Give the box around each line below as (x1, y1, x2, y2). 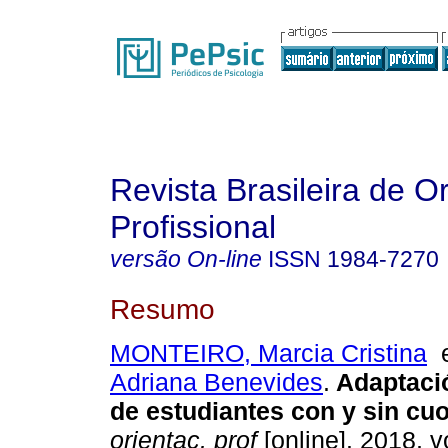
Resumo (110, 292, 215, 325)
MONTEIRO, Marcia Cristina (110, 339, 427, 368)
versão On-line (110, 246, 262, 272)
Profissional (110, 209, 276, 245)
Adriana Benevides (110, 368, 323, 397)
